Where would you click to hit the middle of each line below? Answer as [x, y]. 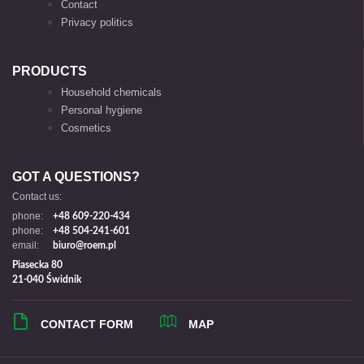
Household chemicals [111, 92]
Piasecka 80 [37, 264]
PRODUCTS [50, 71]
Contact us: [37, 196]
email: [26, 245]
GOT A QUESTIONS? [76, 176]
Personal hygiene [102, 110]
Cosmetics [86, 128]
